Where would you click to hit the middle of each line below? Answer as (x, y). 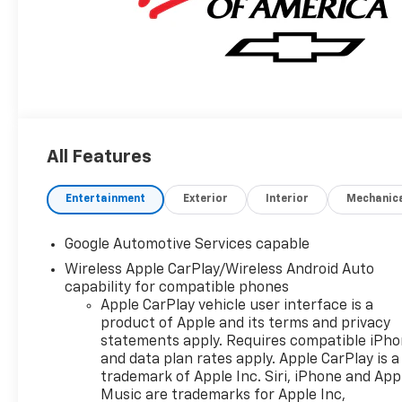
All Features (99, 157)
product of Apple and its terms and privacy (246, 323)
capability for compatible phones (177, 288)
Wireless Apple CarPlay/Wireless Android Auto (220, 270)
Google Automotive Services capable (188, 245)
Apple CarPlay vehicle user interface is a (237, 306)
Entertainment (106, 199)
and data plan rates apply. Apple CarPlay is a (250, 359)
